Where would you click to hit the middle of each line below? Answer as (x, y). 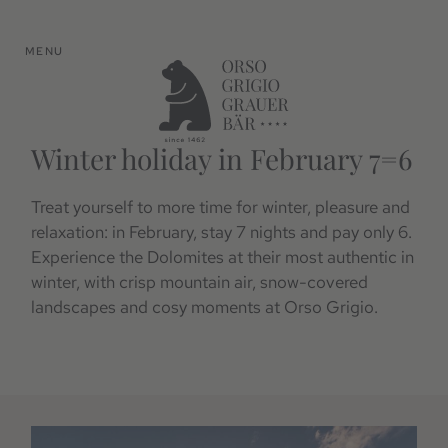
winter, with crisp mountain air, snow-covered (200, 281)
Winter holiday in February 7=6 (222, 158)
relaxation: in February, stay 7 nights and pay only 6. (222, 231)
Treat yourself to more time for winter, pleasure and (221, 206)
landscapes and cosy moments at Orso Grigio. (205, 306)
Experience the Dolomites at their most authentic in (223, 256)
